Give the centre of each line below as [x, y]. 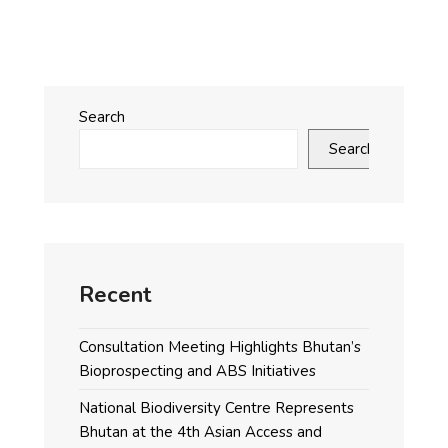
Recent [115, 295]
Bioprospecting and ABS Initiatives [197, 371]
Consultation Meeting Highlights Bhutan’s [220, 347]
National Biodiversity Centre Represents [216, 408]
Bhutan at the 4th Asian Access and [200, 432]
